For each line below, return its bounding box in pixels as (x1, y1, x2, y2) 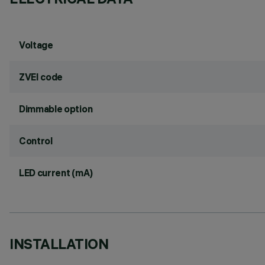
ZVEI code (19, 71, 63, 83)
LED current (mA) (19, 167, 93, 179)
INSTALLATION (9, 235, 109, 253)
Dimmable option (19, 103, 93, 115)
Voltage (19, 39, 53, 51)
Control (19, 135, 53, 147)
